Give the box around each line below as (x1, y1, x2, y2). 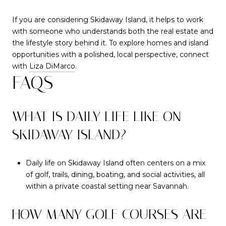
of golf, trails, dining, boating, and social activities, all (25, 169, 205, 179)
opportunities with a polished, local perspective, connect (12, 50, 209, 60)
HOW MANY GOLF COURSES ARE (12, 206, 206, 223)
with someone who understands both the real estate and (12, 27, 213, 36)
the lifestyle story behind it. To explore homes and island (12, 38, 208, 48)
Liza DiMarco (29, 62, 75, 71)
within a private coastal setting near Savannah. (25, 181, 189, 191)
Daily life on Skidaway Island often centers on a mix (25, 158, 205, 167)
